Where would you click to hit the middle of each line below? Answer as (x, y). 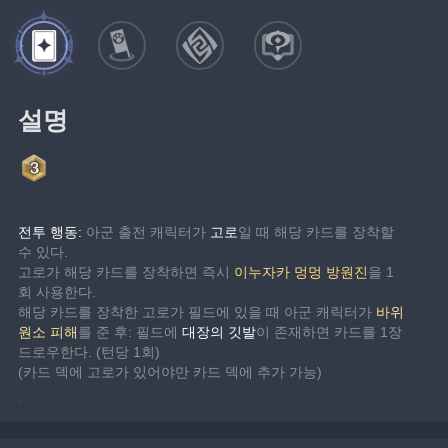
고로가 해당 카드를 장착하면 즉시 (126, 271)
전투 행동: (52, 231)
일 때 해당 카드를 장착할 (316, 231)
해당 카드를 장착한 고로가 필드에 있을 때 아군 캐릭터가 (197, 311)
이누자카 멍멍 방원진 (301, 271)
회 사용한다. (57, 291)
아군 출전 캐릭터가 (148, 231)
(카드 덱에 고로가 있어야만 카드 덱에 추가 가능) (170, 371)
